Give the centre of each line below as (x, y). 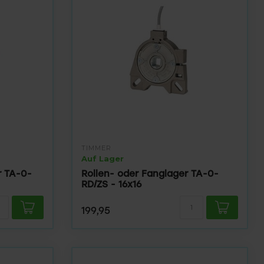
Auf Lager (103, 159)
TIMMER (96, 148)
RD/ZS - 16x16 (111, 184)
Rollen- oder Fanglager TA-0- (150, 174)
